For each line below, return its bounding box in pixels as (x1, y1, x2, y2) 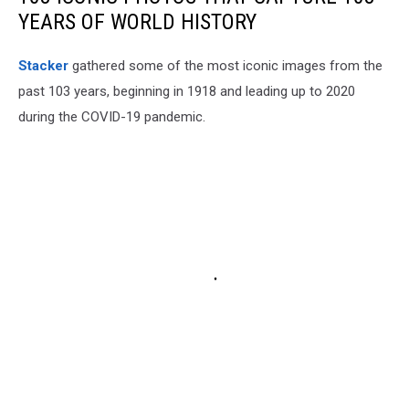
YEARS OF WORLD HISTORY (18, 8, 257, 35)
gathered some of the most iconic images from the (68, 57, 383, 74)
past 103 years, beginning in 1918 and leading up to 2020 (18, 82, 355, 100)
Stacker (18, 57, 68, 74)
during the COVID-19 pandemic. (18, 108, 205, 125)
